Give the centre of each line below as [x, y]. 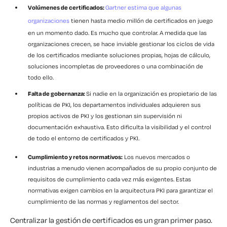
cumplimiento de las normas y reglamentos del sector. [103, 202]
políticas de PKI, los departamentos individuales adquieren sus [114, 105]
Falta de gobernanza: [57, 94]
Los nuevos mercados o [156, 157]
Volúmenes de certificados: [67, 8]
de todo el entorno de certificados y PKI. [84, 138]
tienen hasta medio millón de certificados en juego [141, 21]
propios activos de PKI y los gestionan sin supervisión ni [105, 116]
